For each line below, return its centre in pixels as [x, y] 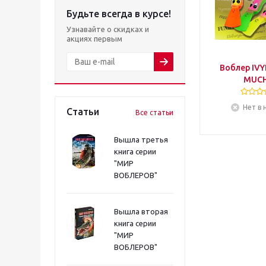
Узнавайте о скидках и [108, 29]
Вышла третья [141, 140]
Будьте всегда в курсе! [119, 14]
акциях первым [94, 39]
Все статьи [154, 113]
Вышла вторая [141, 211]
